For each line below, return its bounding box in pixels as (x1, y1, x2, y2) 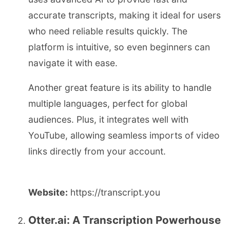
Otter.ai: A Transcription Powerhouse (28, 214, 221, 227)
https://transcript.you (68, 186, 160, 198)
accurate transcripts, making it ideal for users (28, 9, 221, 21)
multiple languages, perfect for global (28, 98, 187, 109)
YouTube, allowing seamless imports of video (28, 130, 220, 141)
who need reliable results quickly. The (28, 25, 187, 36)
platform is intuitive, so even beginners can (28, 41, 210, 52)
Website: (28, 186, 68, 198)
